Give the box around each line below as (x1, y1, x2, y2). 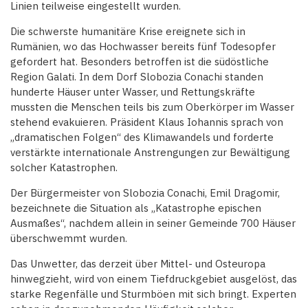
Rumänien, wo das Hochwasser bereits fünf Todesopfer (10, 40, 276, 54)
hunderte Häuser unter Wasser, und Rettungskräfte (10, 85, 255, 99)
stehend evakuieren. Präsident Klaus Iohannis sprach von (10, 115, 283, 129)
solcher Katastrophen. (10, 161, 118, 175)
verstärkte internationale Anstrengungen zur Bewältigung (10, 146, 290, 159)
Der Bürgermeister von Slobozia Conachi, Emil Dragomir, (10, 186, 280, 200)
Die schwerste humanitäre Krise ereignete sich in (10, 25, 245, 38)
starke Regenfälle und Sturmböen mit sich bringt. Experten (10, 287, 296, 301)
